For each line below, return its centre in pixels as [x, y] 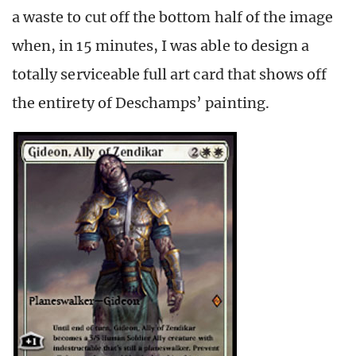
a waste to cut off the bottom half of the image [173, 17]
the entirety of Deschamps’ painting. [141, 103]
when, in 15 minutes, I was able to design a [161, 45]
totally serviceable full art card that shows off [170, 74]
